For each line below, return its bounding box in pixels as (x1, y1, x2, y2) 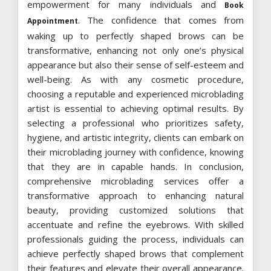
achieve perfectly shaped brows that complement (27, 247, 244, 260)
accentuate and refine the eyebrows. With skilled (27, 218, 244, 230)
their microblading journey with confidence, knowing (27, 145, 244, 158)
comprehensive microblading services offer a (27, 174, 244, 187)
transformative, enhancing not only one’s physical (27, 44, 244, 56)
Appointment (27, 15, 78, 26)
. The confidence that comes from (78, 13, 244, 26)
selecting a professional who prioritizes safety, (27, 116, 244, 129)
